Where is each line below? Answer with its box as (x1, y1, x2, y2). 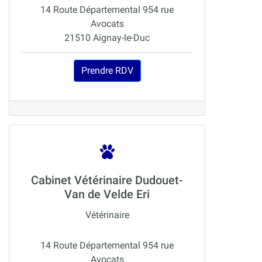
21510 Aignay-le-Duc (64, 32, 150, 44)
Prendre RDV (81, 65, 133, 77)
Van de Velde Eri (64, 187, 150, 202)
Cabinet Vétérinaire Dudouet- (31, 173, 183, 188)
